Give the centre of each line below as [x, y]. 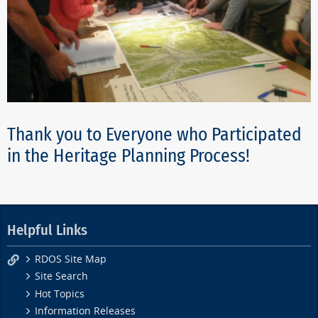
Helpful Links [47, 231]
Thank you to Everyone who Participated [154, 134]
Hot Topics [60, 294]
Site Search [62, 277]
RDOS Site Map [71, 259]
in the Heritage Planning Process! [128, 155]
